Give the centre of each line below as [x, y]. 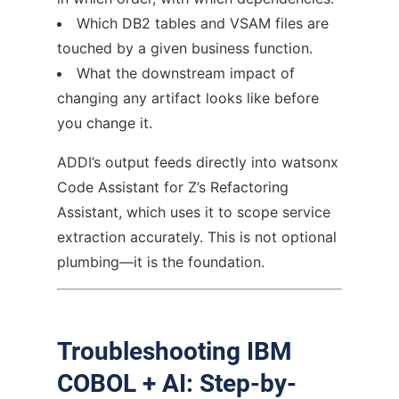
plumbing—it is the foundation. [161, 261]
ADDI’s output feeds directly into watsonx [198, 162]
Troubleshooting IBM [175, 351]
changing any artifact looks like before [188, 98]
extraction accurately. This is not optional [197, 236]
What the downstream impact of [186, 73]
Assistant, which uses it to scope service [194, 212]
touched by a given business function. [185, 48]
